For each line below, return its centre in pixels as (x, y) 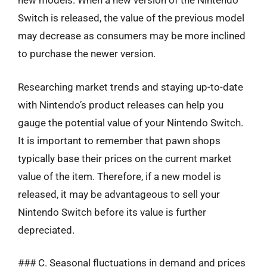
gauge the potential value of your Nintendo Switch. (131, 122)
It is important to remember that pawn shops (119, 140)
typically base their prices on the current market (125, 158)
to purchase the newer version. (87, 54)
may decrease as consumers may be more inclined (132, 36)
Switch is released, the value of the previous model (131, 18)
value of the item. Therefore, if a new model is (119, 176)
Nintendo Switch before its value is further (112, 212)
